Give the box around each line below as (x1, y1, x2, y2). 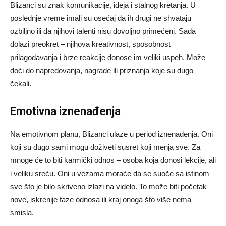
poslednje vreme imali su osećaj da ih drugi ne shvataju (10, 14, 191, 23)
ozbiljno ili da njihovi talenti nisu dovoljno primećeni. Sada (10, 27, 196, 36)
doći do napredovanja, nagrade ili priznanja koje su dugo (10, 66, 193, 75)
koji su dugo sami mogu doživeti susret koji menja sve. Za (10, 143, 200, 152)
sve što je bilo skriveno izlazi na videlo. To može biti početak (10, 182, 207, 191)
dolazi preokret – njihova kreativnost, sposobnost (10, 40, 171, 49)
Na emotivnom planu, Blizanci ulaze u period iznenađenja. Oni (10, 130, 213, 139)
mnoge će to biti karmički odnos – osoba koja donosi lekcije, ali (10, 156, 216, 165)
